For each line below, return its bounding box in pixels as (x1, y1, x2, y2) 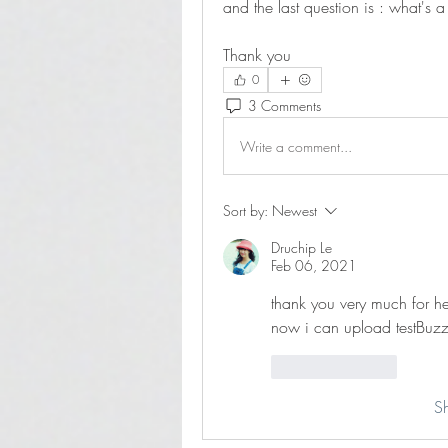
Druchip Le (271, 238, 332, 258)
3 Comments (248, 95, 321, 115)
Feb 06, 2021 (271, 256, 357, 276)
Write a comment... (240, 136, 352, 156)
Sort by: (223, 201, 268, 221)
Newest (272, 201, 317, 221)
